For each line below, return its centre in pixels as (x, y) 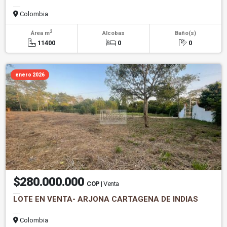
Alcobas (113, 33)
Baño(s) (185, 33)
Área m (40, 33)
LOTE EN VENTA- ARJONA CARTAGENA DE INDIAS (106, 199)
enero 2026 (30, 74)
